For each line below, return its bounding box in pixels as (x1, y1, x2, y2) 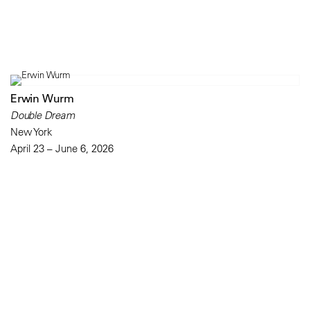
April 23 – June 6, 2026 (10, 142, 113, 156)
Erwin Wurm (10, 91, 74, 106)
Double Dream (10, 109, 75, 122)
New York (10, 125, 53, 139)
